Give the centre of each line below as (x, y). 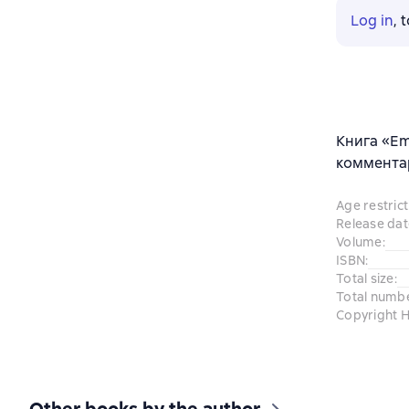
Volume (359, 242)
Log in (372, 21)
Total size (365, 278)
